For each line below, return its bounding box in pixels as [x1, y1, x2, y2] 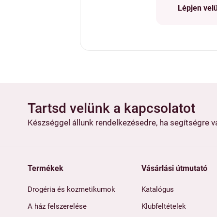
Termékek [28, 164, 63, 173]
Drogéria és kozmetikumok [28, 185, 115, 194]
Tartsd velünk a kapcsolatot [28, 100, 195, 116]
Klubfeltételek [141, 202, 186, 211]
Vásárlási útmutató [141, 164, 207, 173]
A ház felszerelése [28, 202, 87, 211]
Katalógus [141, 185, 174, 194]
